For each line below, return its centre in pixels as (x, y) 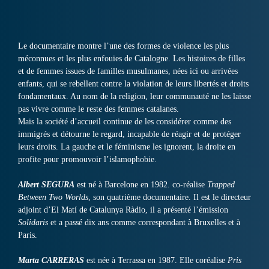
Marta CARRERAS (51, 261)
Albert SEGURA (46, 185)
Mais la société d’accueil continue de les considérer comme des (125, 122)
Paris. (28, 235)
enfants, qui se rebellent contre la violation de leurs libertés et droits (133, 84)
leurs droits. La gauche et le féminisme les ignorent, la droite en (127, 147)
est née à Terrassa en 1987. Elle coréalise (157, 261)
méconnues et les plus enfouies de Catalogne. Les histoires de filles (131, 59)
